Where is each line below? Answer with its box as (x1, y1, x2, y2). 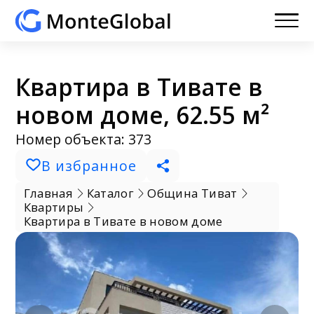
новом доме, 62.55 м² (15, 98, 270, 131)
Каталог (86, 184, 134, 201)
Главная (23, 184, 73, 201)
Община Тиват (147, 184, 238, 201)
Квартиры (23, 198, 84, 215)
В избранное (41, 156, 137, 175)
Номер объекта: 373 (15, 129, 152, 149)
